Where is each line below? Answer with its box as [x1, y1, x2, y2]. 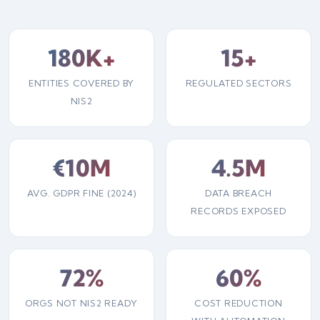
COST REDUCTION [194, 298, 283, 309]
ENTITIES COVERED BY [28, 78, 135, 89]
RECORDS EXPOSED [191, 206, 286, 216]
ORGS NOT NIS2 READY [24, 298, 139, 309]
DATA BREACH [204, 188, 273, 199]
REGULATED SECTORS [185, 78, 292, 89]
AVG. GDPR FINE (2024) [26, 188, 136, 199]
